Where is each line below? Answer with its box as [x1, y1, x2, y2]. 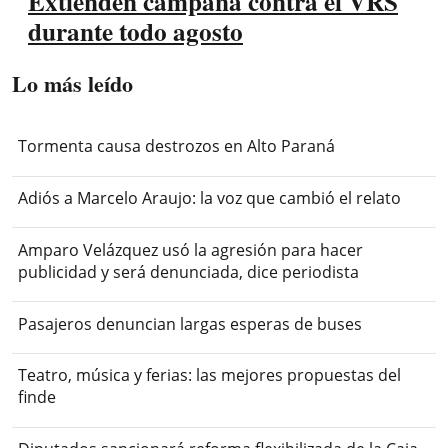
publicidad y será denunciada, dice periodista [18, 260, 360, 283]
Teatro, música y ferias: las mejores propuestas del [18, 364, 402, 387]
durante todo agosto [28, 12, 243, 50]
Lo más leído [12, 66, 133, 100]
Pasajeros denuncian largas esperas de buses [18, 312, 363, 335]
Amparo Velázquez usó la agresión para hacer [18, 238, 364, 261]
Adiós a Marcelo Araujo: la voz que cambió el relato [18, 187, 402, 210]
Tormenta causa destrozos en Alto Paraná [18, 135, 336, 158]
